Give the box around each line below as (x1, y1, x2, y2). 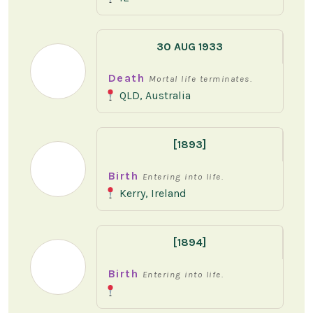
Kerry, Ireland (117, 187, 187, 201)
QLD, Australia (117, 89, 191, 103)
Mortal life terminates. (148, 73, 253, 85)
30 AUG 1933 (156, 40, 223, 54)
